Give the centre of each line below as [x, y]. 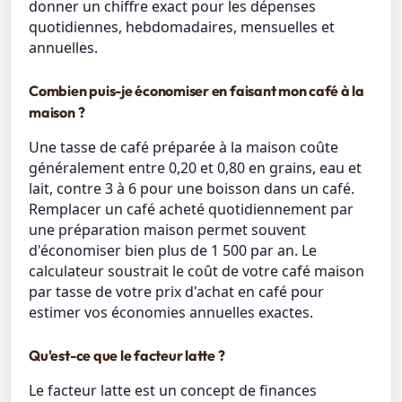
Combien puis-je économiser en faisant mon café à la [197, 90]
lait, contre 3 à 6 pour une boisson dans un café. [192, 188]
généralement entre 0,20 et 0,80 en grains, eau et [196, 167]
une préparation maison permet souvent [168, 229]
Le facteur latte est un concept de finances [173, 390]
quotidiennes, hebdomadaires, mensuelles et [182, 26]
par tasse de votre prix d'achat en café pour [177, 291]
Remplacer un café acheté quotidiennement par [192, 209]
